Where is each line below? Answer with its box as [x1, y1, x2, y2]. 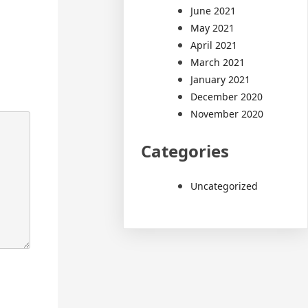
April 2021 [190, 38, 238, 52]
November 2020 [190, 107, 264, 120]
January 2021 [190, 72, 251, 86]
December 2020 [190, 89, 263, 103]
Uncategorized [190, 179, 258, 192]
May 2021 [190, 21, 235, 34]
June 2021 [190, 3, 236, 17]
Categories [141, 139, 230, 162]
